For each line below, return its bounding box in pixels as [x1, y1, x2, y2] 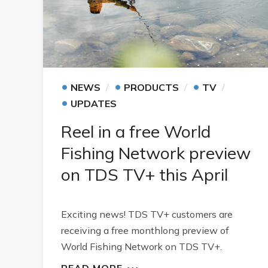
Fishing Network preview [61, 142, 251, 163]
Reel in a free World [61, 121, 211, 142]
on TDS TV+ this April [61, 164, 228, 185]
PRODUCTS [124, 81, 179, 93]
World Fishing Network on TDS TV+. [61, 240, 222, 252]
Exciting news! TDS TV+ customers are [61, 208, 233, 220]
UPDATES [71, 98, 117, 109]
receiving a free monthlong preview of [61, 224, 229, 236]
